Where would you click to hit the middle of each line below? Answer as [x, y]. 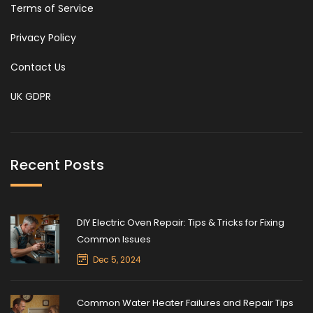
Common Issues [114, 239]
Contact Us [38, 67]
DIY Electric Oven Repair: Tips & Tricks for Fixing [181, 222]
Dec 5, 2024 [117, 259]
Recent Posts [57, 165]
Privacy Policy [43, 37]
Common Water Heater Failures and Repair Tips [185, 303]
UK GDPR [31, 96]
